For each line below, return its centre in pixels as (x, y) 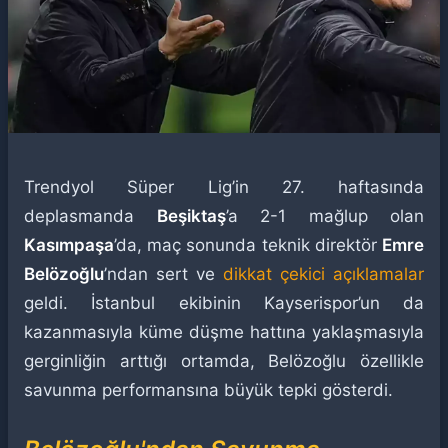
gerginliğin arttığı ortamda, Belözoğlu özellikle (224, 361)
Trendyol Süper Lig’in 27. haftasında (224, 187)
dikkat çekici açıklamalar (323, 274)
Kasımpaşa (69, 245)
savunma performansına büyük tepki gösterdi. (208, 390)
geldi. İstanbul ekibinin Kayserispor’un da (224, 303)
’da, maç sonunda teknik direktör (248, 245)
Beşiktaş (191, 216)
